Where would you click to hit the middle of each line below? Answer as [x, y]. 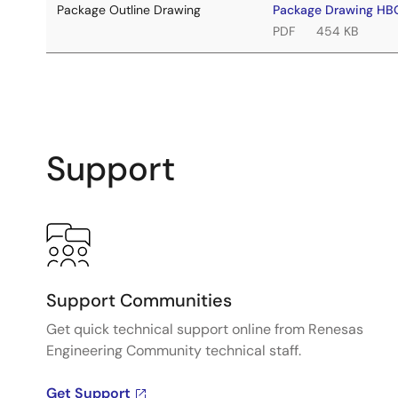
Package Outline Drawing [129, 10]
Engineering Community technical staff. [174, 350]
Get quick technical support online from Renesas [205, 329]
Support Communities [139, 300]
